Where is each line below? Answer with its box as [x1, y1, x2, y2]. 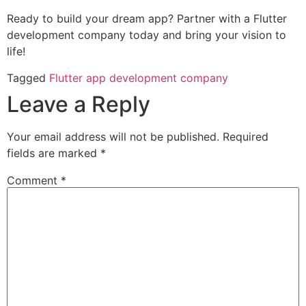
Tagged [7, 70, 49, 85]
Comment [7, 173, 61, 187]
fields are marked [7, 145, 100, 160]
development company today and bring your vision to [7, 28, 286, 42]
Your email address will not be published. [7, 129, 219, 143]
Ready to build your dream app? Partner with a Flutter [7, 12, 287, 26]
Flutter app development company [49, 70, 228, 85]
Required [223, 129, 268, 143]
